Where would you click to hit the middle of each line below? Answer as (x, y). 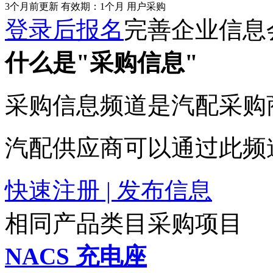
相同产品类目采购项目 (124, 223)
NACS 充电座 (76, 256)
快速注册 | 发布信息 (108, 190)
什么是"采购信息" (101, 62)
